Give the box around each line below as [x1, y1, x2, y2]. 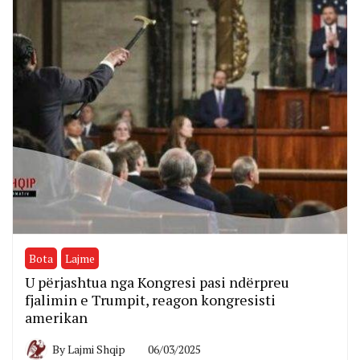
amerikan [25, 307, 88, 327]
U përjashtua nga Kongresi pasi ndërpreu [25, 272, 289, 292]
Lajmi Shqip [67, 341, 125, 357]
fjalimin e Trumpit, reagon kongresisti [25, 289, 276, 309]
